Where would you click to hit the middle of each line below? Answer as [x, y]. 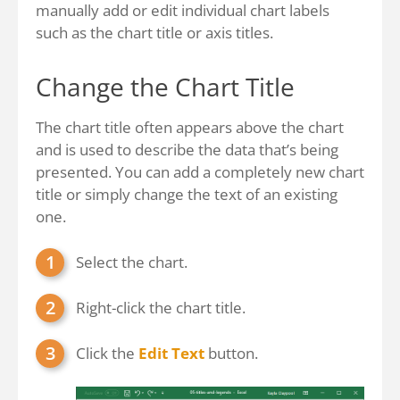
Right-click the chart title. [161, 308]
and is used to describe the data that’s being [187, 150]
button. [231, 353]
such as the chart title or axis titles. [154, 33]
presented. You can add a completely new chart [200, 172]
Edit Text [171, 353]
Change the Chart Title [165, 87]
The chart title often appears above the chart [190, 127]
